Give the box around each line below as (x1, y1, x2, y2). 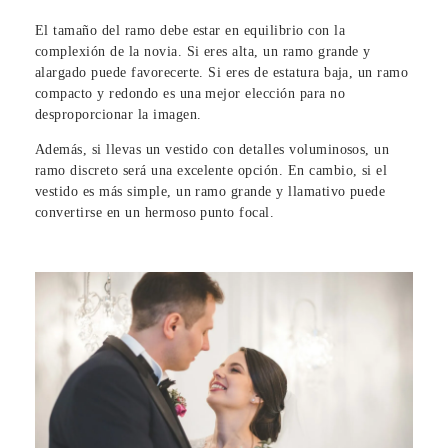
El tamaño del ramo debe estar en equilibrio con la (35, 22, 346, 38)
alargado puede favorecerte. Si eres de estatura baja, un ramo (35, 64, 409, 80)
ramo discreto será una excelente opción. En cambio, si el (35, 162, 388, 178)
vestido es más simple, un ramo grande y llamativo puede (35, 183, 386, 199)
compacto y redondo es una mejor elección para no (35, 85, 346, 101)
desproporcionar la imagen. (35, 106, 202, 122)
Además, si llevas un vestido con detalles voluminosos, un (35, 141, 390, 157)
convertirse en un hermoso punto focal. (35, 204, 275, 220)
